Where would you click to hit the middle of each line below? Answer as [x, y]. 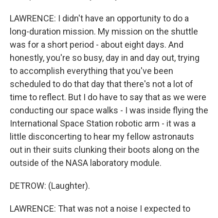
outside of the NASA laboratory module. [86, 163]
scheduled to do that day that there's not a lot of [101, 84]
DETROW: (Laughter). [50, 186]
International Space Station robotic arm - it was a [103, 123]
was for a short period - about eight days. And [97, 45]
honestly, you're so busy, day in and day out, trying [105, 58]
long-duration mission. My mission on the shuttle [104, 31]
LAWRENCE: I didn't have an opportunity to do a [99, 18]
